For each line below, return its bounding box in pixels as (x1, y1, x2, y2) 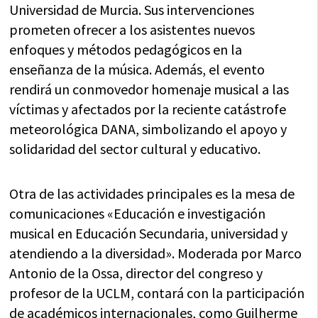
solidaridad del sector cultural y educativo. (9, 140, 261, 158)
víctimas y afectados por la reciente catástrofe (9, 100, 287, 118)
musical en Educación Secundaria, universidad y (9, 224, 288, 242)
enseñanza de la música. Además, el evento (9, 60, 265, 78)
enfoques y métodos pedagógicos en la (9, 40, 243, 58)
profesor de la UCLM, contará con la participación (9, 284, 305, 302)
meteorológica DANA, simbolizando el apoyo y (9, 120, 287, 138)
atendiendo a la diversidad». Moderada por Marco (9, 244, 302, 262)
